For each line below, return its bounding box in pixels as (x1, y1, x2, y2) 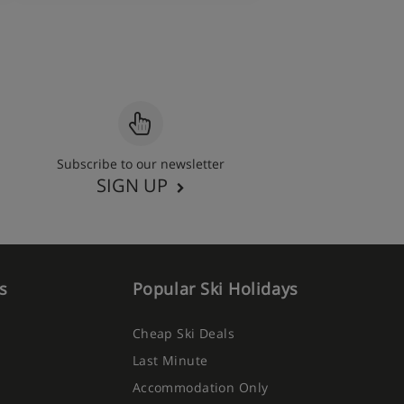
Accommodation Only (132, 379, 269, 396)
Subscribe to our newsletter (57, 155, 225, 172)
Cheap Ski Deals (132, 325, 235, 342)
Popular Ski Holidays (132, 278, 298, 299)
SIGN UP (96, 173, 168, 197)
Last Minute (132, 352, 208, 369)
